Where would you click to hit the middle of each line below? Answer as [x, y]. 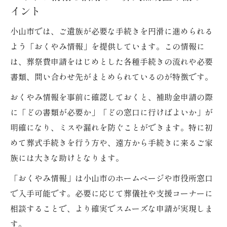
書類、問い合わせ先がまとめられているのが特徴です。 [111, 77]
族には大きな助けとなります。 [67, 158]
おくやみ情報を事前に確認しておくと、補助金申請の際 [111, 97]
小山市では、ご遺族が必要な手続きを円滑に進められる [111, 31]
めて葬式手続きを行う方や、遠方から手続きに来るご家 [111, 143]
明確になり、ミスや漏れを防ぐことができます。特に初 [111, 127]
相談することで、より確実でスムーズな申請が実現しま [111, 209]
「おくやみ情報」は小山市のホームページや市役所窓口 [111, 178]
